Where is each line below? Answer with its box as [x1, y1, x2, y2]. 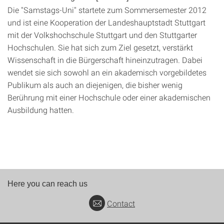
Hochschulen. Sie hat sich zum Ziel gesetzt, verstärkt [7, 42, 193, 52]
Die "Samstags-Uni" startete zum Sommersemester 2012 [7, 4, 206, 15]
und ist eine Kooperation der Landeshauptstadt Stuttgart [7, 17, 205, 27]
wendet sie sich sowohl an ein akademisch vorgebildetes [7, 67, 206, 77]
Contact [107, 198, 135, 209]
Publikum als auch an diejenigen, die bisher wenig [7, 79, 182, 90]
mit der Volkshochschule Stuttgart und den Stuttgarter [7, 29, 197, 40]
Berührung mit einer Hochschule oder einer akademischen [7, 92, 210, 102]
